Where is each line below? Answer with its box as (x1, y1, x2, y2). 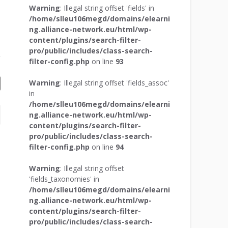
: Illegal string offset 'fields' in (60, 3, 154, 13)
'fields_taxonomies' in (28, 174, 99, 184)
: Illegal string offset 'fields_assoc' (60, 77, 169, 88)
